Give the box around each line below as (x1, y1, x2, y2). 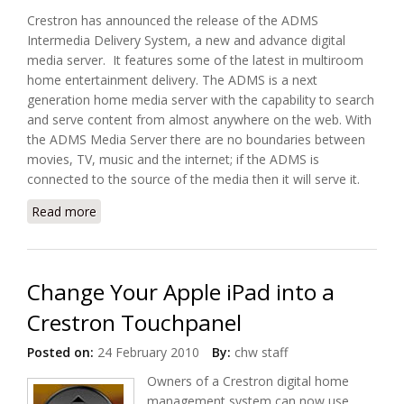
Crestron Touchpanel (27, 308, 242, 337)
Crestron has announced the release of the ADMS (27, 12, 318, 29)
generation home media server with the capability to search (27, 91, 374, 108)
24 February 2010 (94, 344, 199, 361)
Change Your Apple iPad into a (27, 277, 335, 307)
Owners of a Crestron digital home (147, 372, 349, 390)
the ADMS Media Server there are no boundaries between (27, 131, 365, 148)
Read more (32, 203, 96, 220)
